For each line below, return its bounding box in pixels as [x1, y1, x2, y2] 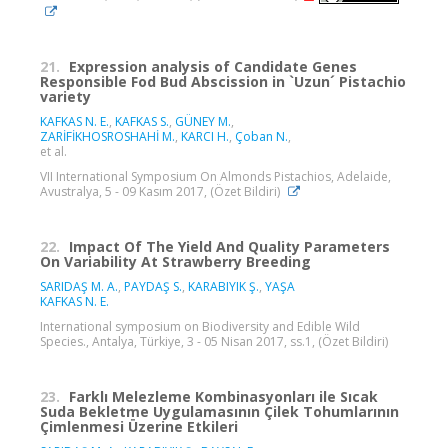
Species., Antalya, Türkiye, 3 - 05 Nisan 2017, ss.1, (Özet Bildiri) [40, 332, 388, 350]
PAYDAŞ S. [124, 277, 182, 295]
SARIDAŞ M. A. [40, 277, 118, 295]
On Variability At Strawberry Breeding [40, 251, 311, 271]
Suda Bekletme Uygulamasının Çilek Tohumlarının [40, 401, 399, 421]
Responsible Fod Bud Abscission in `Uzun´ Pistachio [40, 71, 406, 91]
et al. [40, 142, 67, 160]
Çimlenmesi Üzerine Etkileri [40, 416, 238, 436]
